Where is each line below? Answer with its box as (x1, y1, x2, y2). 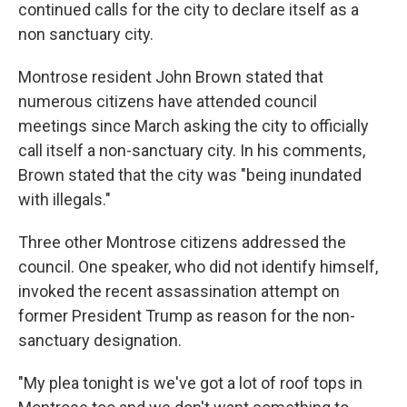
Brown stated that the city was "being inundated (18, 165, 362, 185)
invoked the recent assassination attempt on (18, 282, 340, 302)
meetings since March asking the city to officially (18, 116, 369, 136)
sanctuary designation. (18, 331, 182, 351)
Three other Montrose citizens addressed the (18, 233, 346, 253)
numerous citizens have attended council (18, 92, 317, 112)
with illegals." (18, 190, 111, 210)
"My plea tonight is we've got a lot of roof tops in (18, 373, 362, 393)
